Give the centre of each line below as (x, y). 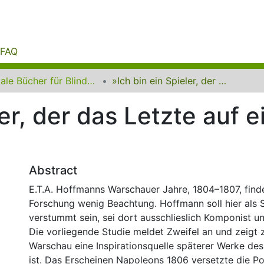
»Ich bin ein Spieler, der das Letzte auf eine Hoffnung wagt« (222, 81)
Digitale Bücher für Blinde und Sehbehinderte (91, 81)
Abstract (53, 170)
